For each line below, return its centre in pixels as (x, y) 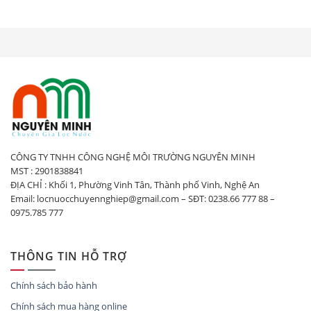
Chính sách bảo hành (54, 285)
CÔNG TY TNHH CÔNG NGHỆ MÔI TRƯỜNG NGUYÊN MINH (133, 157)
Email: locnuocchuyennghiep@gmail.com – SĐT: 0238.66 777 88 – (143, 199)
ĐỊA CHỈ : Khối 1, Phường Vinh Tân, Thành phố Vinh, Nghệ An (135, 185)
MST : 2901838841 (47, 171)
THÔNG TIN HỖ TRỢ (69, 257)
